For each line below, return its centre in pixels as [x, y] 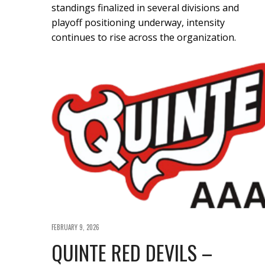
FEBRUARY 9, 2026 [75, 227]
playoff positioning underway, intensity [138, 22]
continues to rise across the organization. [144, 37]
